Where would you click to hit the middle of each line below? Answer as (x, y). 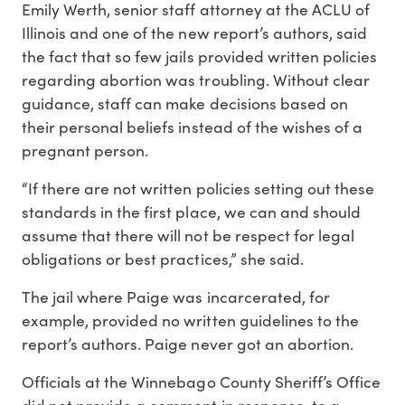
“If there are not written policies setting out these (198, 188)
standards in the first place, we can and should (191, 211)
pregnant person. (85, 150)
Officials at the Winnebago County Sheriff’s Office (201, 381)
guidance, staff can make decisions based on (185, 103)
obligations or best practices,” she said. (163, 258)
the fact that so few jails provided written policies (200, 56)
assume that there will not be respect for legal (188, 235)
